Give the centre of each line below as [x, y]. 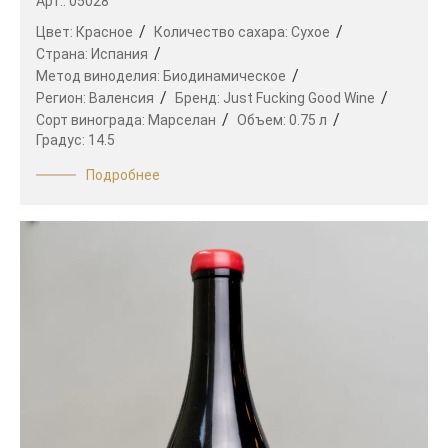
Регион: [62, 97]
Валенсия [121, 97]
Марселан [182, 119]
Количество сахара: [222, 31]
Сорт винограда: [92, 119]
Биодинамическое [224, 75]
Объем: [263, 119]
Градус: [62, 139]
